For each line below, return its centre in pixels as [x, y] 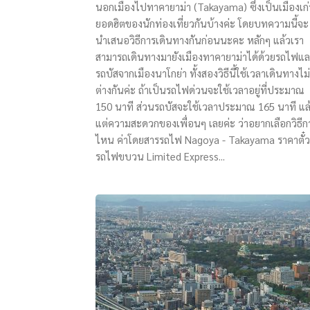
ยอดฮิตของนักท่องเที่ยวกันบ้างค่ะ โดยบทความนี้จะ [202, 23]
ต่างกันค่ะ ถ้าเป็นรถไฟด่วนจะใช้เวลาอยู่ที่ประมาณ [200, 90]
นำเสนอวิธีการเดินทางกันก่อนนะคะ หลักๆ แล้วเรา [200, 40]
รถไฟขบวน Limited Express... [160, 156]
